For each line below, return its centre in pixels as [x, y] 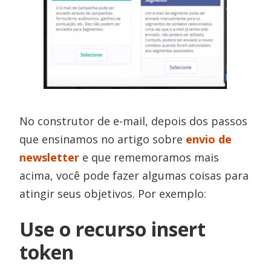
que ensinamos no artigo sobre [103, 139]
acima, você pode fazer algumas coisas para [134, 175]
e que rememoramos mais [149, 157]
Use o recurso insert [113, 229]
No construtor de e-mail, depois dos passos [134, 121]
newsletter [50, 157]
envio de [209, 139]
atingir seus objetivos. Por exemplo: [113, 193]
